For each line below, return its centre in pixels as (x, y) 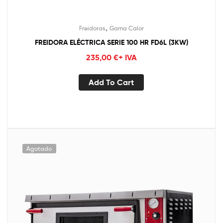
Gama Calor (126, 28)
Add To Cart (111, 82)
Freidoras (92, 28)
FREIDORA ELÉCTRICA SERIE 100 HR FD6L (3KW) (111, 42)
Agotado (39, 148)
